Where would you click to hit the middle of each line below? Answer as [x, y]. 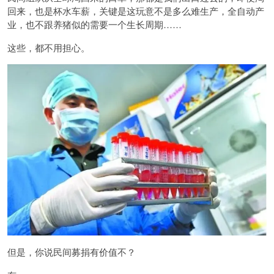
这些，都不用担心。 [49, 47]
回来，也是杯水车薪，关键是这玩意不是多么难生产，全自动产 [136, 10]
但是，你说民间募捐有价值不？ [72, 252]
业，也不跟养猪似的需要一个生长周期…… [94, 24]
